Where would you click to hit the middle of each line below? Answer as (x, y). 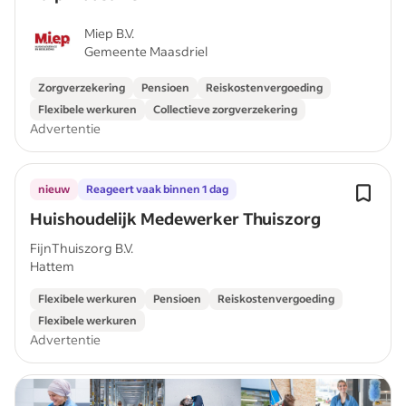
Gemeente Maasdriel (146, 51)
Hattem (52, 266)
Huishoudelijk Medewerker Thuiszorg (176, 218)
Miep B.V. (109, 33)
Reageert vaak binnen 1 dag (157, 189)
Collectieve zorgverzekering (225, 109)
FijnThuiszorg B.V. (82, 248)
